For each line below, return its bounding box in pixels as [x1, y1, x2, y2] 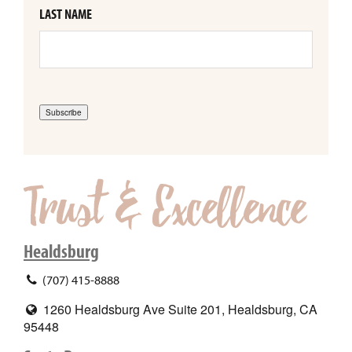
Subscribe [46, 106, 82, 118]
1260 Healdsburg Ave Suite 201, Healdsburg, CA [39, 299, 317, 318]
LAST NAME [39, 5, 92, 23]
